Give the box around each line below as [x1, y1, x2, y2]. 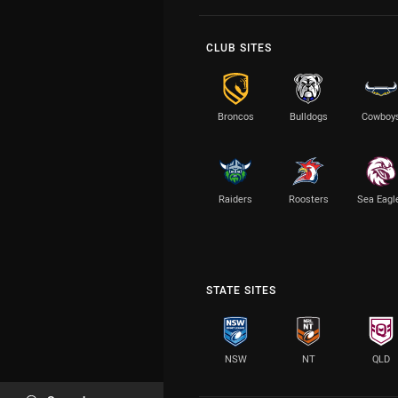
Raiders [219, 192, 252, 205]
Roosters [288, 192, 329, 205]
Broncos [217, 109, 254, 123]
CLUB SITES [206, 40, 272, 54]
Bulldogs [289, 109, 328, 123]
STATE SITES [206, 283, 276, 297]
